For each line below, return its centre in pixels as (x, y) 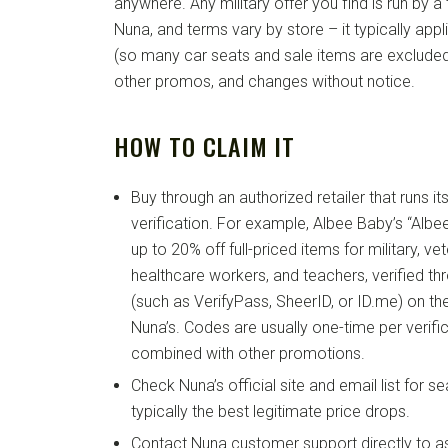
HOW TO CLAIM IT (205, 146)
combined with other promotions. (248, 354)
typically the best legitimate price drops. (270, 412)
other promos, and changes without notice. (264, 82)
